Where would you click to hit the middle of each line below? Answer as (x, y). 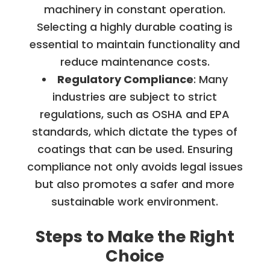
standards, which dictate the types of (135, 131)
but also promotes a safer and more (135, 184)
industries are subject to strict (135, 96)
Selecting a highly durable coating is (135, 27)
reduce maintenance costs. (135, 61)
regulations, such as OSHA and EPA (135, 114)
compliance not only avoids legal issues (135, 166)
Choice (135, 256)
